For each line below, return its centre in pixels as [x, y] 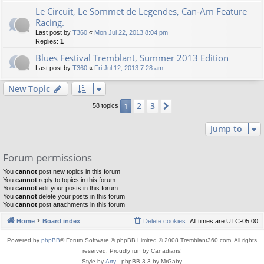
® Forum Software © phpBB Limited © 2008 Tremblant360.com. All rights [159, 240]
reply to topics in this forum [76, 180]
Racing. [50, 22]
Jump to [226, 129]
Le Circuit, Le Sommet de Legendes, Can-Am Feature [141, 11]
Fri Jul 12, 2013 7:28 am [129, 68]
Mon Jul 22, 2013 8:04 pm [131, 32]
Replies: [48, 41]
